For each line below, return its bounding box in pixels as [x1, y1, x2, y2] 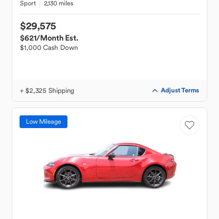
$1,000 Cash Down [20, 43, 78, 52]
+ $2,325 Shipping [20, 86, 75, 95]
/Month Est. [36, 33, 78, 43]
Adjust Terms [161, 86, 199, 94]
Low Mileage [26, 117, 61, 126]
